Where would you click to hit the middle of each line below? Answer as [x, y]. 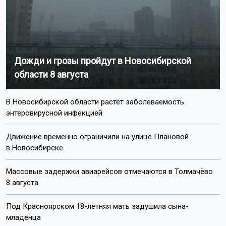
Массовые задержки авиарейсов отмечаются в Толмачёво [109, 171]
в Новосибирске [35, 148]
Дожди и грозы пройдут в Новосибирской [103, 61]
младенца [23, 217]
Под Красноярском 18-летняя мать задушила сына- [97, 206]
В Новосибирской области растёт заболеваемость [95, 102]
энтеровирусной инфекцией [54, 113]
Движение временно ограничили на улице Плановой [97, 136]
